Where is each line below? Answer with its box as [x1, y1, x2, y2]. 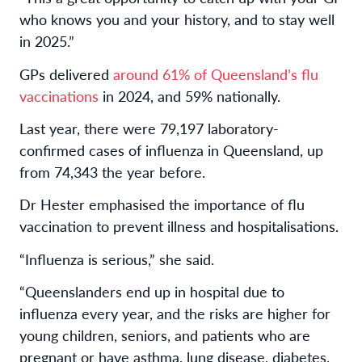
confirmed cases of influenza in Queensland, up [19, 140, 323, 161]
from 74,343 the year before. [19, 162, 205, 183]
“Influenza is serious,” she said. [19, 248, 214, 269]
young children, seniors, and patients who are [19, 325, 310, 346]
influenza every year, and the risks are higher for [19, 303, 330, 324]
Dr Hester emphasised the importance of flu [19, 194, 305, 215]
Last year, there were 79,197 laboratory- [19, 118, 279, 139]
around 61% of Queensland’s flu [113, 63, 318, 84]
